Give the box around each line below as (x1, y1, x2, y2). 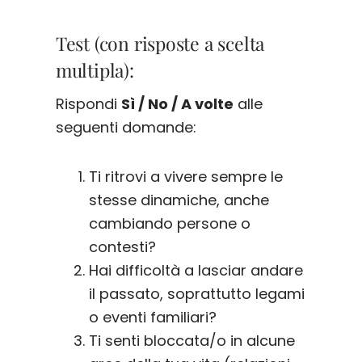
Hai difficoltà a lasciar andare (89, 260, 304, 281)
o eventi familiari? (89, 307, 217, 328)
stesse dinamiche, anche (89, 190, 270, 211)
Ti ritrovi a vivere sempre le (89, 166, 284, 187)
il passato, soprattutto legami (89, 284, 305, 305)
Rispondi (55, 94, 121, 115)
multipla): (55, 57, 134, 82)
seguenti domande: (55, 117, 196, 138)
